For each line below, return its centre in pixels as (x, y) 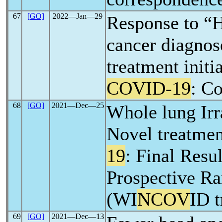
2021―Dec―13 (78, 216)
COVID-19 (149, 88)
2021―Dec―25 (78, 105)
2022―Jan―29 (78, 16)
